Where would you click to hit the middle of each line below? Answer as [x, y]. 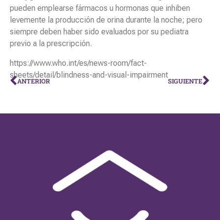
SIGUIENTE [185, 81]
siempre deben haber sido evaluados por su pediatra [99, 32]
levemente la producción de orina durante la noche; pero [106, 20]
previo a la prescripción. [51, 44]
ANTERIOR [34, 81]
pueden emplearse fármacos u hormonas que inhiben [100, 8]
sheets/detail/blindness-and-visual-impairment [89, 75]
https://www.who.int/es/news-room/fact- [78, 63]
